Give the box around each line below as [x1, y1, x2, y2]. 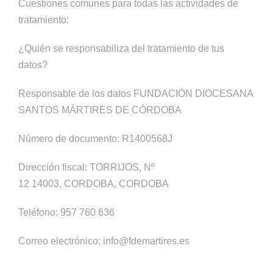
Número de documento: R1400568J [18, 133, 172, 144]
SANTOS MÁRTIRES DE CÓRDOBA [18, 105, 182, 115]
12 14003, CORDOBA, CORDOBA [18, 179, 169, 189]
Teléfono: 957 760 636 [18, 207, 115, 218]
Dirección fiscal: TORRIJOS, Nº [18, 162, 155, 172]
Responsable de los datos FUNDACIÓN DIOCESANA [18, 88, 253, 99]
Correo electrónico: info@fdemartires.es [18, 236, 190, 246]
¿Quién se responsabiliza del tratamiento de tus [18, 43, 224, 54]
